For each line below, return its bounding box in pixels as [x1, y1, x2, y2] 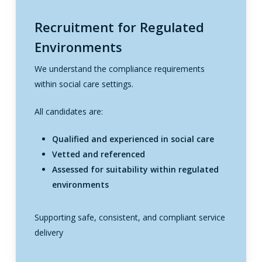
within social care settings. [34, 78, 133, 90]
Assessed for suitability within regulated [51, 164, 219, 175]
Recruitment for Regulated [34, 18, 204, 36]
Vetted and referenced [51, 149, 145, 160]
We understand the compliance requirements [34, 63, 205, 75]
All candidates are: [34, 106, 103, 118]
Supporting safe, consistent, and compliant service [34, 212, 225, 223]
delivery [34, 227, 63, 239]
